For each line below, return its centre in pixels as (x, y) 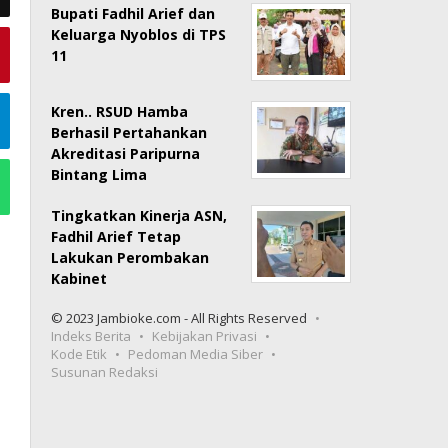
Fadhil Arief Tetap (116, 236)
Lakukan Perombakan (130, 257)
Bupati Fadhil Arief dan (133, 13)
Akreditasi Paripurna (126, 153)
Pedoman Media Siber (196, 353)
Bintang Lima (99, 174)
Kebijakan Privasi (205, 335)
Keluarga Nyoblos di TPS (139, 34)
